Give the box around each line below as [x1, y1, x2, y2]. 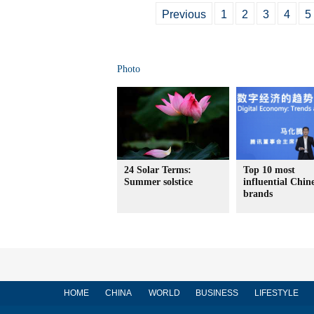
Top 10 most [243, 165, 295, 175]
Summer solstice [124, 177, 193, 187]
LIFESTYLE [254, 288, 299, 298]
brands [243, 189, 273, 199]
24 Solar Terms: [124, 165, 191, 175]
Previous [162, 8, 206, 20]
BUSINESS [195, 288, 238, 298]
